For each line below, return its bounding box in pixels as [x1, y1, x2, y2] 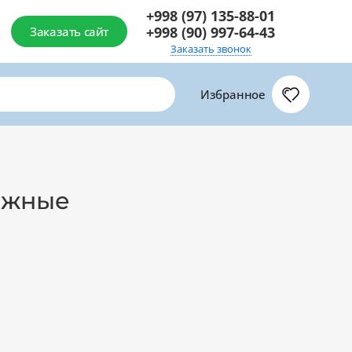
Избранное [200, 86, 266, 102]
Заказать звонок [170, 41, 251, 56]
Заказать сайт [30, 24, 108, 39]
